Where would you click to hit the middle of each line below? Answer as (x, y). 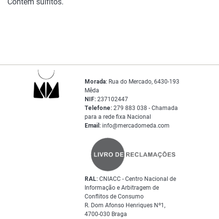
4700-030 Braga (106, 214)
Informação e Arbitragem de (122, 188)
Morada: (96, 82)
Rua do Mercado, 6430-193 (143, 82)
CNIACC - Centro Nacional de (137, 179)
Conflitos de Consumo (114, 197)
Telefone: (99, 108)
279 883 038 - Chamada (145, 108)
